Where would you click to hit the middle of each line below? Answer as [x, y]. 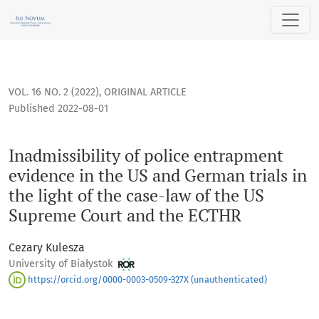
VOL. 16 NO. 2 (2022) [54, 93]
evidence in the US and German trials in [158, 176]
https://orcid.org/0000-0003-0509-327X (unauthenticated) [146, 279]
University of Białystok [62, 264]
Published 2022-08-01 [58, 109]
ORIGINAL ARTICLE [145, 93]
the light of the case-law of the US [136, 195]
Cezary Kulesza [47, 248]
